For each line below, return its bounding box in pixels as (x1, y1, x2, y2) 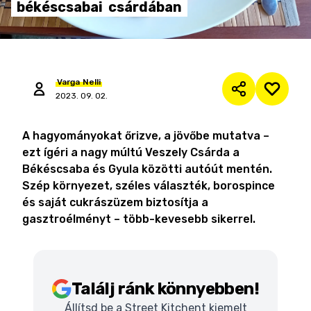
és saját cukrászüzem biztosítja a (22, 196, 208, 209)
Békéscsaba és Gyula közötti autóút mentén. (22, 162, 272, 176)
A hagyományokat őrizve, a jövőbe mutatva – (22, 129, 269, 142)
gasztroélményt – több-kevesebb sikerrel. (22, 212, 255, 226)
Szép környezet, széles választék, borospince (22, 179, 275, 192)
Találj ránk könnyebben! (71, 279, 260, 299)
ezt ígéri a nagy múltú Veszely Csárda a (22, 146, 239, 159)
